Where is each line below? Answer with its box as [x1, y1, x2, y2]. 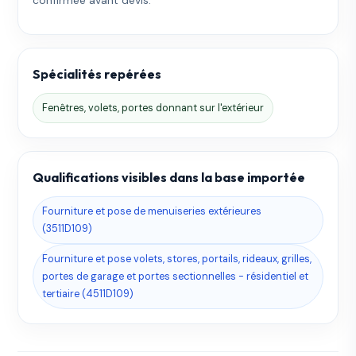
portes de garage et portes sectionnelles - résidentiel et [42, 269, 309, 284]
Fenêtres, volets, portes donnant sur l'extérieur [42, 101, 265, 115]
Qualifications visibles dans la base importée [33, 169, 306, 186]
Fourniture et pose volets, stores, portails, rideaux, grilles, [42, 252, 312, 266]
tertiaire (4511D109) [42, 287, 134, 301]
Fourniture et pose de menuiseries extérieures [42, 204, 262, 219]
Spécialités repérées [33, 66, 162, 83]
